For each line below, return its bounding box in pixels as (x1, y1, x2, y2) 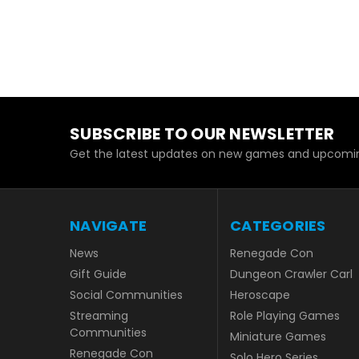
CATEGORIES (230, 215, 326, 236)
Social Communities (70, 286, 183, 303)
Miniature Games (230, 328, 326, 345)
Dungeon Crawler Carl (230, 265, 353, 282)
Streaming (70, 307, 128, 324)
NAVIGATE (70, 215, 147, 236)
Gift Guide (70, 265, 127, 282)
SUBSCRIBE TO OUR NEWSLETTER (70, 123, 334, 146)
